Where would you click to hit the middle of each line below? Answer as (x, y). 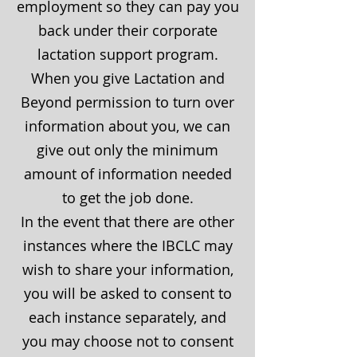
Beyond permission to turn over (127, 102)
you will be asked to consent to (127, 293)
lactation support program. (127, 54)
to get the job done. (127, 198)
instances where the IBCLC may (127, 245)
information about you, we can (127, 126)
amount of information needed (127, 174)
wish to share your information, (127, 269)
